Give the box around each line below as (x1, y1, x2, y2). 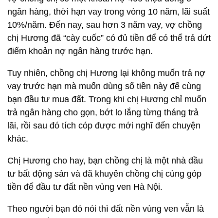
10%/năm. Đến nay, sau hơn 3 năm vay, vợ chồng (7, 20, 202, 30)
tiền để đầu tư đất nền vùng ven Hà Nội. (7, 182, 163, 192)
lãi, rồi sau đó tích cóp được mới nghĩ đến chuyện (7, 121, 200, 130)
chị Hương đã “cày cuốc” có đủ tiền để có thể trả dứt (7, 33, 211, 43)
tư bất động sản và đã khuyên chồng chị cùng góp (7, 169, 201, 179)
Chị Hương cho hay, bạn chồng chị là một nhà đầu (7, 156, 203, 165)
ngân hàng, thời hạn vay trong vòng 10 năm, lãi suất (7, 7, 210, 17)
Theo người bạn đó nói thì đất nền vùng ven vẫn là (7, 204, 204, 214)
